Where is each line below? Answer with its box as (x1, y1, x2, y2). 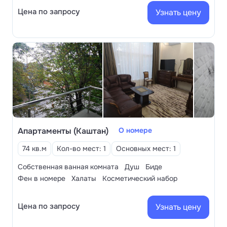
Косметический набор (102, 174, 177, 183)
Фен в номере (18, 174, 65, 183)
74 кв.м (22, 144, 47, 154)
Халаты (71, 174, 96, 183)
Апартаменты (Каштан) (18, 126, 108, 137)
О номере (119, 126, 152, 135)
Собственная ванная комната (18, 162, 119, 172)
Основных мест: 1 (116, 144, 176, 154)
